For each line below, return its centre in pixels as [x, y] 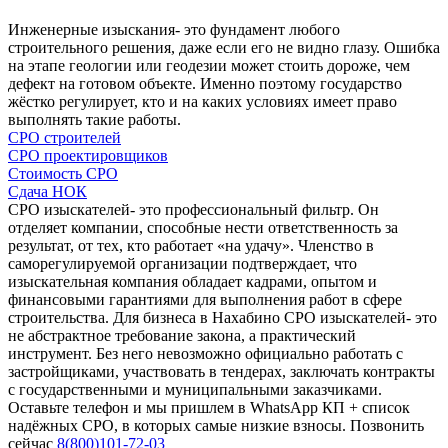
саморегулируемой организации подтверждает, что [182, 263]
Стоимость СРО [63, 173]
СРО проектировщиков [88, 155]
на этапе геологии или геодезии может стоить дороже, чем [209, 65]
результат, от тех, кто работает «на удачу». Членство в [191, 245]
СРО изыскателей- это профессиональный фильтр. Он [193, 209]
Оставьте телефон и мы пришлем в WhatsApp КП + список [209, 407]
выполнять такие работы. [94, 119]
